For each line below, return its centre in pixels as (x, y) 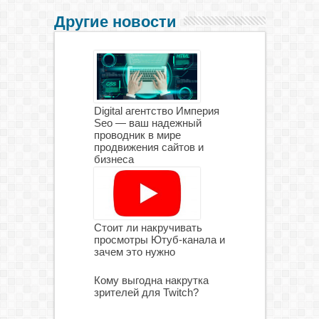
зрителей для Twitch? (146, 292)
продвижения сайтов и (148, 147)
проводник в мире (137, 135)
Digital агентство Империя (156, 110)
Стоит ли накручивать (148, 227)
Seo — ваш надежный (147, 122)
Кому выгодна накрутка (151, 280)
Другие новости (115, 21)
